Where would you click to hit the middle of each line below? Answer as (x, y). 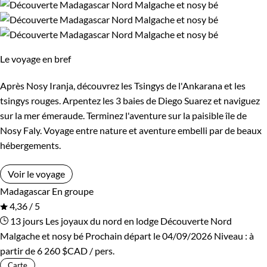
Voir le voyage (36, 173)
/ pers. (101, 250)
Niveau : (232, 235)
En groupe (73, 191)
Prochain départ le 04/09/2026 (149, 235)
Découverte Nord (196, 221)
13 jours (26, 221)
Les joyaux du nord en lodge (102, 221)
